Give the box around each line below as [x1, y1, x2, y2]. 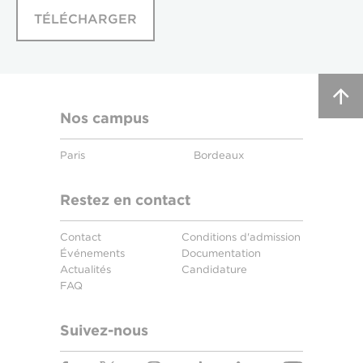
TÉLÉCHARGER [34, 11, 137, 27]
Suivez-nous [60, 322, 148, 339]
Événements [60, 247, 125, 259]
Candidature [181, 263, 247, 275]
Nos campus [60, 109, 149, 126]
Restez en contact [60, 191, 190, 208]
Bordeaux [194, 149, 244, 161]
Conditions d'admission [181, 231, 301, 243]
